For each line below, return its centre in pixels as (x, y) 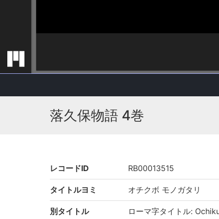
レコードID (69, 168)
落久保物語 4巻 (97, 115)
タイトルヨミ (73, 189)
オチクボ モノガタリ (164, 189)
